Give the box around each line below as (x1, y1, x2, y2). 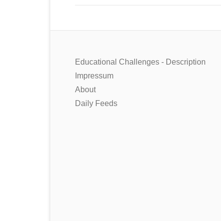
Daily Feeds (75, 99, 117, 108)
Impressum (75, 72, 113, 80)
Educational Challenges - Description (75, 58, 206, 66)
